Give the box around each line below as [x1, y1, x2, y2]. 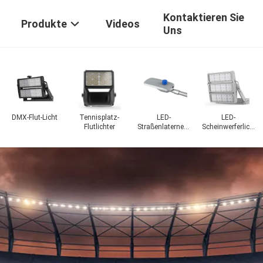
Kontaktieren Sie [163, 11, 244, 24]
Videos [106, 18, 140, 31]
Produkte [21, 18, 67, 31]
